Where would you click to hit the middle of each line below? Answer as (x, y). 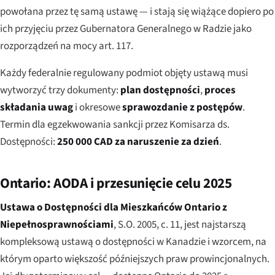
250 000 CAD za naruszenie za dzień (138, 141)
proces (220, 90)
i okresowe (98, 107)
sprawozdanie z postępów (182, 107)
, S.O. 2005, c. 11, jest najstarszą (180, 224)
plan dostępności (160, 90)
